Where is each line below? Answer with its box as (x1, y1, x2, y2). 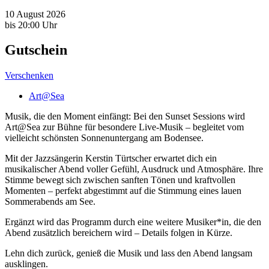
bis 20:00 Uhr (5, 19, 57, 30)
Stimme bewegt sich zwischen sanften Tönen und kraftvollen (5, 175, 235, 186)
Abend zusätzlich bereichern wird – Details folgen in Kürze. (5, 228, 232, 238)
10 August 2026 (5, 8, 65, 19)
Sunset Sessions (165, 111, 225, 122)
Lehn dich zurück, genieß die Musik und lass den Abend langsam (5, 248, 252, 259)
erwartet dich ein (151, 153, 217, 164)
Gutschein (5, 42, 67, 58)
